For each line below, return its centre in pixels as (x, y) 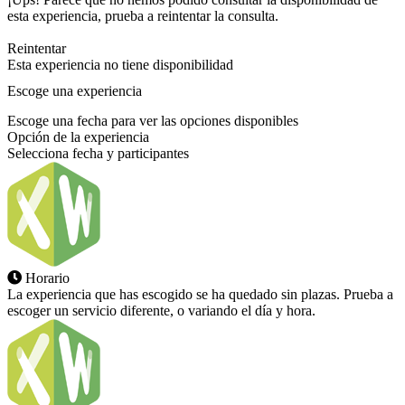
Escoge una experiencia (75, 90)
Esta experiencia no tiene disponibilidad (120, 64)
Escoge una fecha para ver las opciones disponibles (153, 120)
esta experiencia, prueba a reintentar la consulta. (143, 15)
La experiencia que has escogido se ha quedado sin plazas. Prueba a (200, 294)
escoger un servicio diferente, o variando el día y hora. (161, 310)
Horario (47, 278)
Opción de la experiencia (78, 137)
